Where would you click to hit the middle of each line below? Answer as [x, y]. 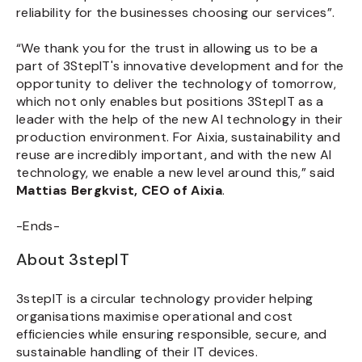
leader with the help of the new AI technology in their [180, 119]
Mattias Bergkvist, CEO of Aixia [119, 190]
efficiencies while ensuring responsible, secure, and [172, 334]
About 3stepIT [75, 259]
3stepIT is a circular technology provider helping [165, 299]
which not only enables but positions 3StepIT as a [170, 101]
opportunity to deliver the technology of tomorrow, [177, 84]
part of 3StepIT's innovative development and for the [180, 66]
